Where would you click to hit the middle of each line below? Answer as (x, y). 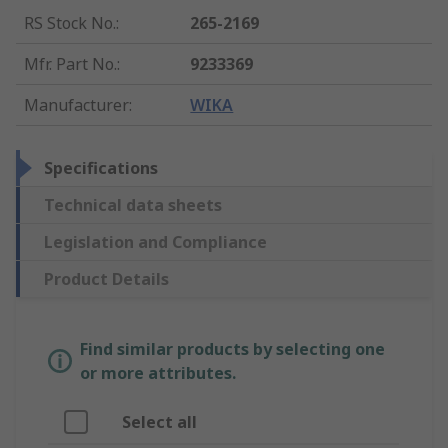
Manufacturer (76, 105)
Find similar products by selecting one (232, 349)
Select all (159, 422)
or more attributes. (158, 373)
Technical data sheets (133, 205)
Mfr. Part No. (70, 64)
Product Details (106, 279)
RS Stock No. (70, 23)
